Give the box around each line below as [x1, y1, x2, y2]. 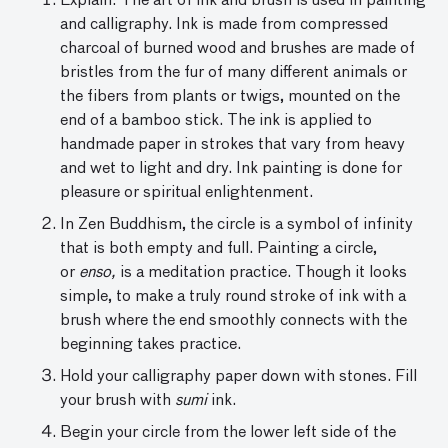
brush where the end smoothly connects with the [60, 313, 407, 330]
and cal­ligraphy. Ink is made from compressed [60, 17, 388, 34]
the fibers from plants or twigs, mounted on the [60, 89, 400, 106]
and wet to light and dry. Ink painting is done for [60, 161, 402, 178]
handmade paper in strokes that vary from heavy [60, 137, 405, 154]
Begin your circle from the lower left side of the [60, 425, 396, 442]
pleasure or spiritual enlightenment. [60, 185, 313, 202]
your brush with [60, 393, 175, 410]
